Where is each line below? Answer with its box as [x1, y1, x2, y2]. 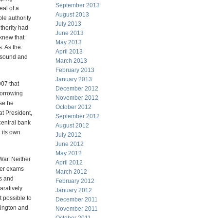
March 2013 [55, 57, 87, 64]
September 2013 [55, 2, 100, 9]
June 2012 [55, 141, 84, 147]
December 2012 [55, 85, 98, 92]
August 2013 [55, 11, 89, 18]
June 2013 [55, 30, 84, 36]
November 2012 [55, 94, 98, 101]
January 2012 [55, 187, 92, 194]
